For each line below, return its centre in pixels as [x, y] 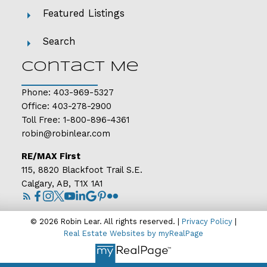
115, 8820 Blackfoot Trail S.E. [82, 170]
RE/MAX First [52, 156]
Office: [37, 106]
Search [59, 42]
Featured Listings [83, 14]
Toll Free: [42, 120]
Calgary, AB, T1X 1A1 [62, 184]
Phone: [37, 93]
